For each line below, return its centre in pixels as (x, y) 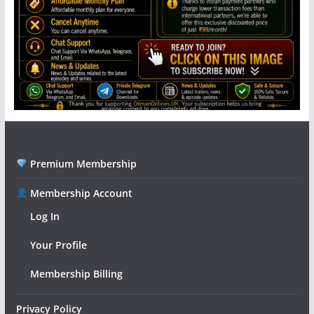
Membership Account (80, 193)
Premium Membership (82, 164)
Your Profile (58, 245)
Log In (45, 216)
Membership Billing (76, 274)
